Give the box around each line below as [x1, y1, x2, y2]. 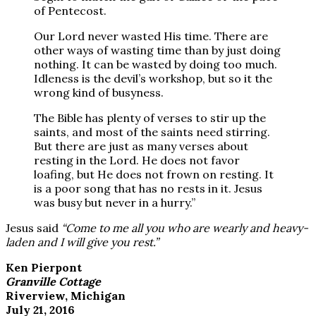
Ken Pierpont [6, 260, 82, 274]
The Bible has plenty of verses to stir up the [34, 110, 266, 125]
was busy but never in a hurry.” [34, 195, 195, 209]
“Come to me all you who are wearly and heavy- [61, 220, 308, 235]
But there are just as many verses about [34, 138, 248, 153]
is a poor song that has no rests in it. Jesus [34, 181, 262, 195]
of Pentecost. [34, 3, 107, 18]
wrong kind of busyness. [34, 85, 164, 99]
